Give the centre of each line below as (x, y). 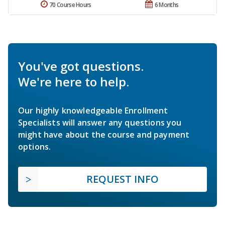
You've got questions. (81, 66)
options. (35, 147)
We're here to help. (74, 82)
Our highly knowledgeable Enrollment (93, 111)
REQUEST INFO (123, 179)
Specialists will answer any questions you (100, 123)
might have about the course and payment (104, 135)
